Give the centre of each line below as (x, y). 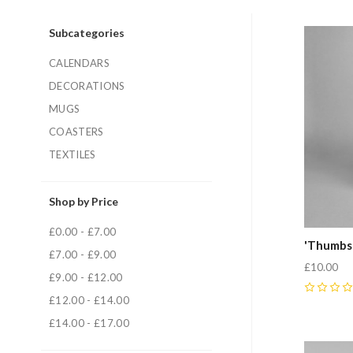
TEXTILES (72, 154)
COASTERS (76, 132)
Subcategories (87, 33)
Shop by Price (84, 201)
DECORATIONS (87, 86)
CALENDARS (79, 63)
